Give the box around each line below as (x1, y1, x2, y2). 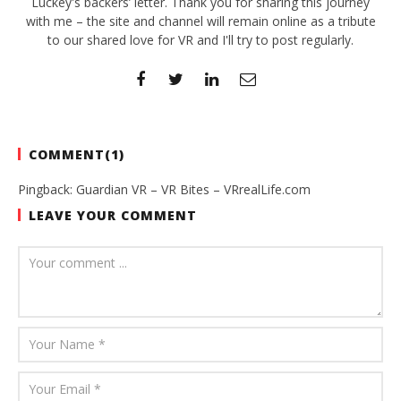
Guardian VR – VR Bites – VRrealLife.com (76, 180, 311, 198)
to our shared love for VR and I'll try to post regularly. (47, 30, 354, 48)
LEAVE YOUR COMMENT (29, 206, 197, 224)
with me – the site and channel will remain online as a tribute (25, 12, 376, 30)
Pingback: (18, 180, 76, 198)
